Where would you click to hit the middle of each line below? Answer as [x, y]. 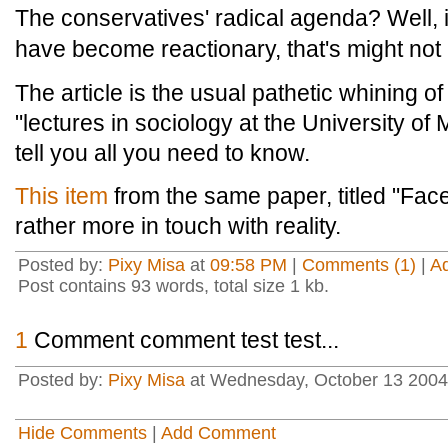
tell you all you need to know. [162, 153]
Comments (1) [359, 265]
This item [61, 196]
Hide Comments [82, 433]
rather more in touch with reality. [178, 226]
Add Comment [218, 433]
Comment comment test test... [183, 340]
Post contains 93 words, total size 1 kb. [173, 286]
